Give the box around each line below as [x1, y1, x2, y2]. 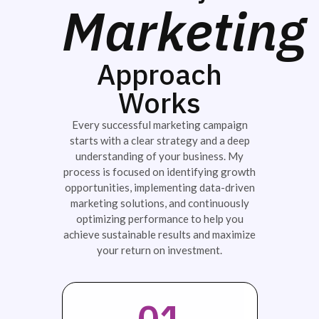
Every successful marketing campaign [71, 117, 248, 131]
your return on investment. [97, 243, 222, 256]
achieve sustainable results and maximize [63, 227, 256, 241]
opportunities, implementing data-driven [64, 180, 255, 194]
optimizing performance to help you [75, 211, 244, 225]
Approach [97, 55, 222, 93]
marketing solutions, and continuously [70, 196, 249, 209]
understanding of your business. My [75, 149, 244, 162]
